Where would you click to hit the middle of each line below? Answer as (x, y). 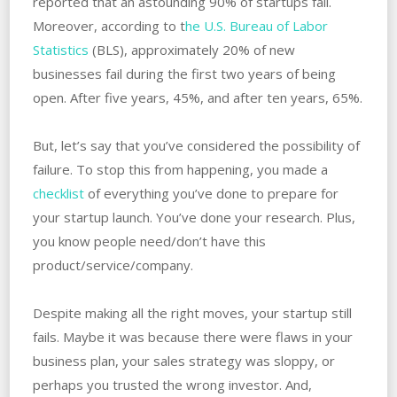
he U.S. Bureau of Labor (256, 25)
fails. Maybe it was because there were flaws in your (192, 336)
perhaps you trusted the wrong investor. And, (172, 384)
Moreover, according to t (109, 25)
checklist (58, 193)
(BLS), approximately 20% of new (191, 49)
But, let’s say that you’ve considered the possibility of (196, 145)
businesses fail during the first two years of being (184, 73)
